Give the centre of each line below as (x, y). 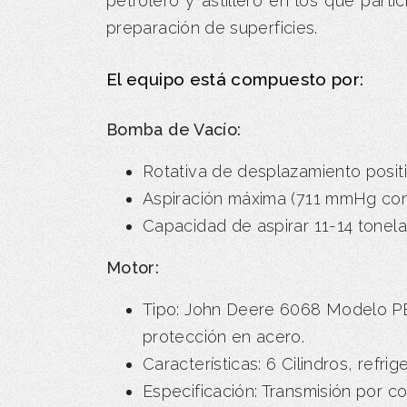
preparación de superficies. (212, 27)
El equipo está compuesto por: (235, 79)
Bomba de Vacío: (174, 129)
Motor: (133, 267)
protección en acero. (224, 336)
